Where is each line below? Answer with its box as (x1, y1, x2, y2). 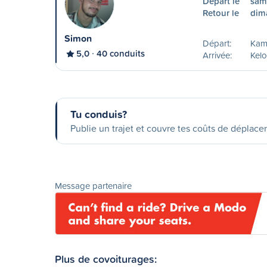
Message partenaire (55, 179, 132, 192)
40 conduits (97, 47, 145, 60)
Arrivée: (202, 49, 232, 61)
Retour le (202, 7, 239, 19)
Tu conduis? (70, 106, 127, 122)
